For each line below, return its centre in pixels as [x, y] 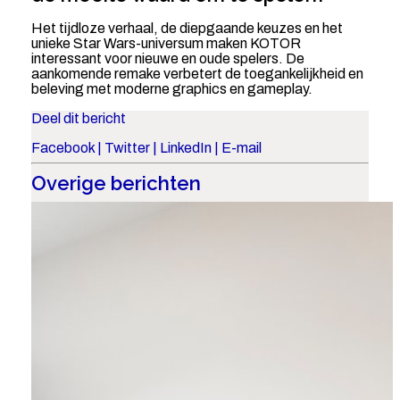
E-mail [241, 148]
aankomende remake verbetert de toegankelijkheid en [197, 74]
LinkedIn [185, 148]
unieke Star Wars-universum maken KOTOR [166, 44]
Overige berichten [116, 183]
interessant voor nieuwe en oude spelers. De [167, 59]
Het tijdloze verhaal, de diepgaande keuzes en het [187, 29]
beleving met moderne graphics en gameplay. [171, 89]
